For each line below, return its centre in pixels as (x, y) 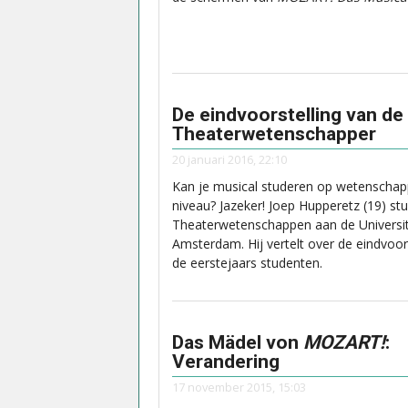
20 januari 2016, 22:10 (229, 160)
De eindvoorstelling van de (288, 114)
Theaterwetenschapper (274, 133)
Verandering (226, 361)
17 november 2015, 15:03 (239, 388)
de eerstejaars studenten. (247, 263)
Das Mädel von (238, 342)
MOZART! (344, 342)
